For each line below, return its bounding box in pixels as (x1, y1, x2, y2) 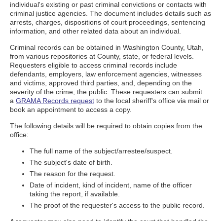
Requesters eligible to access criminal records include (10, 61, 177, 69)
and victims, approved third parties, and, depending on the (10, 79, 192, 87)
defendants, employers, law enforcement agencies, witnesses (10, 70, 202, 78)
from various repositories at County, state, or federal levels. (10, 52, 194, 60)
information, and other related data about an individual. (10, 27, 181, 35)
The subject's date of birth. (30, 158, 112, 166)
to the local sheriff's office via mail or (94, 97, 209, 105)
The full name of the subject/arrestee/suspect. (30, 147, 173, 155)
